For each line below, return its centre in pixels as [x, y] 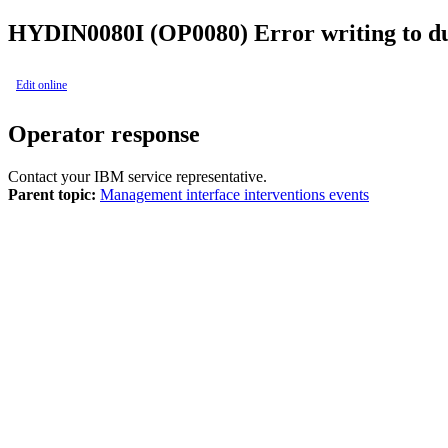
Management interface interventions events [234, 194]
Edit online [41, 84]
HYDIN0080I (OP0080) [128, 32]
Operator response [104, 133]
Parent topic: [52, 194]
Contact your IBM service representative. [137, 176]
